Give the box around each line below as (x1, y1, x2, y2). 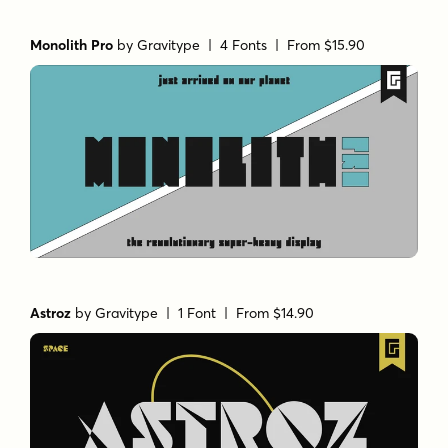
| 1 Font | (158, 304, 237, 323)
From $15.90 (287, 35, 366, 54)
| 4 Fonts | (200, 35, 288, 54)
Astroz (30, 304, 72, 323)
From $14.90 (236, 304, 315, 323)
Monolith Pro (30, 35, 114, 54)
